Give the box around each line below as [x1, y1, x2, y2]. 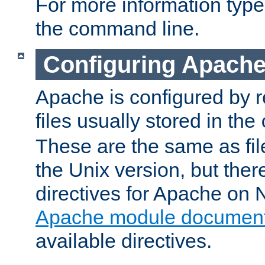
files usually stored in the [35, 109, 261, 132]
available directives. [35, 230, 212, 253]
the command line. [35, 17, 199, 40]
